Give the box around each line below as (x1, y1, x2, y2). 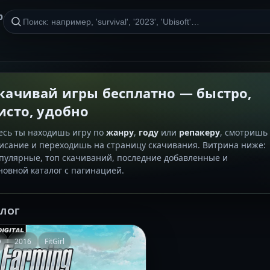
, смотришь (220, 127, 268, 138)
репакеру (179, 127, 220, 138)
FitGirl (45, 236, 64, 246)
